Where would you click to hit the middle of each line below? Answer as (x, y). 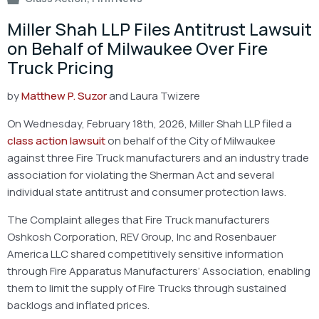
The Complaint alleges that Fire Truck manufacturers (138, 219)
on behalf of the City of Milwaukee (190, 140)
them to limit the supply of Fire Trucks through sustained (147, 288)
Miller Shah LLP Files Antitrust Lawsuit (159, 28)
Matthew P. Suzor (64, 95)
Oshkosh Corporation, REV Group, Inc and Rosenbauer (142, 236)
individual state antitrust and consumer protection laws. (147, 192)
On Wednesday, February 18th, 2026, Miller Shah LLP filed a (150, 123)
